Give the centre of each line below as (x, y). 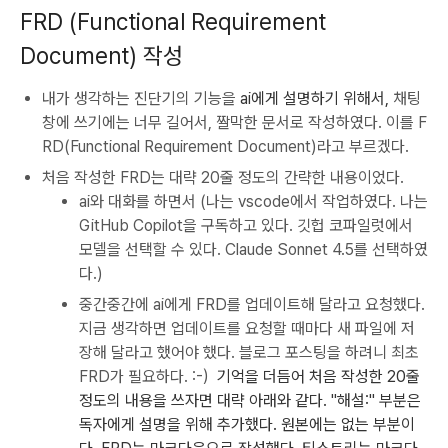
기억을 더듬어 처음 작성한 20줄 (318, 376)
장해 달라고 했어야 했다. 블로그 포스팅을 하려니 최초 (249, 352)
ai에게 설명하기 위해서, (314, 98)
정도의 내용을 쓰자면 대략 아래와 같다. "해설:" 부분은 (250, 400)
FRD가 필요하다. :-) (148, 376)
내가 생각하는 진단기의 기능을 (141, 98)
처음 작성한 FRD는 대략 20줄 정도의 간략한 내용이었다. (223, 177)
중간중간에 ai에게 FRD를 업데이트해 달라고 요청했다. (252, 304)
